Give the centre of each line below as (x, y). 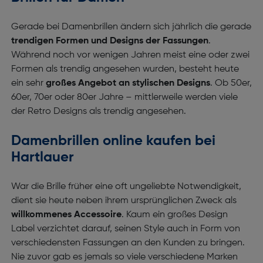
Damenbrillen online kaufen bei (113, 141)
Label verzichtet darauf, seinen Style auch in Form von (125, 229)
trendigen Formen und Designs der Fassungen (109, 41)
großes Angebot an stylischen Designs (128, 83)
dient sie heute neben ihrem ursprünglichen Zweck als (124, 201)
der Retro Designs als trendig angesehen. (98, 112)
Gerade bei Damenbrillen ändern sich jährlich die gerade (131, 27)
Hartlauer (42, 157)
